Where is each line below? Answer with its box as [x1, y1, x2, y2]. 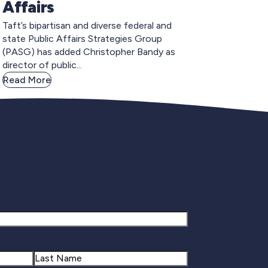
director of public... [2, 59, 82, 71]
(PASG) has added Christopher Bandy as [2, 45, 175, 57]
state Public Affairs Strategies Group [2, 32, 162, 44]
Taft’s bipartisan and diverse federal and [2, 19, 172, 31]
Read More [3, 74, 51, 86]
